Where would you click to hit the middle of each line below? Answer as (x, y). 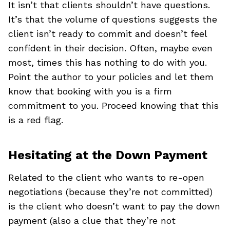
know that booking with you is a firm (90, 91)
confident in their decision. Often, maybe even (110, 48)
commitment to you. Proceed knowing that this (113, 105)
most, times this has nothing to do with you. (108, 62)
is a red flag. (36, 120)
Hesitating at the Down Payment (108, 155)
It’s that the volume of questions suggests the (113, 19)
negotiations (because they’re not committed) (110, 191)
